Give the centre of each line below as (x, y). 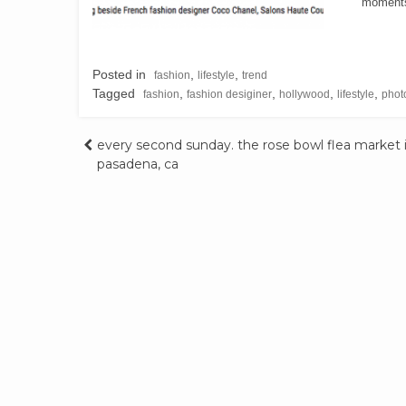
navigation (155, 188)
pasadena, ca (138, 164)
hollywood (304, 94)
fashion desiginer (229, 94)
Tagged (116, 93)
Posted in (121, 74)
